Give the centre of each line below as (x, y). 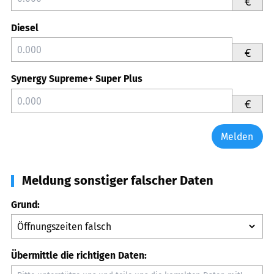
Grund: (25, 204)
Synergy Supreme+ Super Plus (77, 79)
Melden (237, 136)
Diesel (25, 28)
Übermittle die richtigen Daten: (79, 256)
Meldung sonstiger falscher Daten (118, 180)
